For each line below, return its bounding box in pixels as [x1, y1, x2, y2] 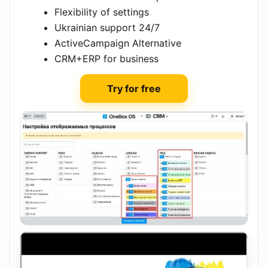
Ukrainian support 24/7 [54, 21, 160, 33]
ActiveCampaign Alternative [54, 36, 181, 49]
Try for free [107, 82, 161, 95]
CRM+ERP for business [54, 52, 159, 65]
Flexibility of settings [54, 5, 149, 18]
